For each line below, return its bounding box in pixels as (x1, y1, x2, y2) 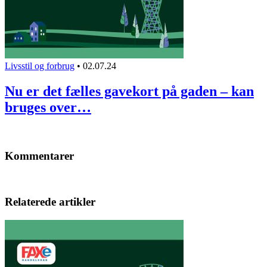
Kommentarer (5, 149, 74, 162)
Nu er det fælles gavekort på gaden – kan (5, 83, 254, 100)
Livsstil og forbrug (5, 61, 74, 72)
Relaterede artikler (5, 195, 95, 209)
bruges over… (5, 100, 91, 116)
